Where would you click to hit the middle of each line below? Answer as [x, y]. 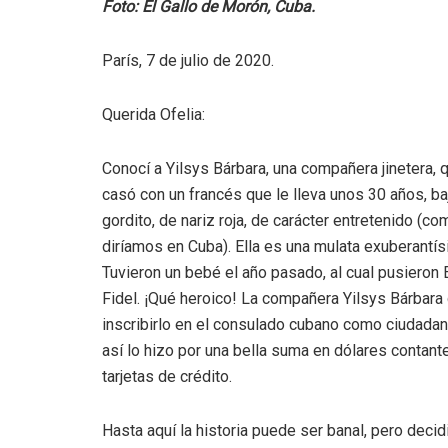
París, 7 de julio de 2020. [188, 61]
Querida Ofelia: [153, 115]
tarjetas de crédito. [167, 377]
